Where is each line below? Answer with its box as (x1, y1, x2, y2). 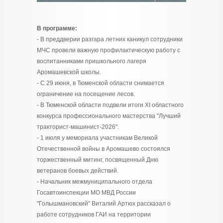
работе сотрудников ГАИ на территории (37, 211, 151, 218)
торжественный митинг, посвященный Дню (37, 156, 158, 163)
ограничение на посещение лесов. (37, 91, 135, 98)
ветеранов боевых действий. (37, 167, 118, 174)
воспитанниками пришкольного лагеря (37, 58, 146, 65)
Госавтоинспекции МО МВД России (37, 189, 136, 196)
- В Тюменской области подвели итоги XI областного (37, 102, 184, 109)
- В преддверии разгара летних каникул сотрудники (37, 36, 183, 43)
